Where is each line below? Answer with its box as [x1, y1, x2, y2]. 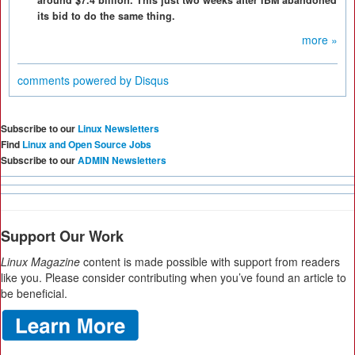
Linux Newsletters [78, 121, 159, 136]
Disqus [135, 72, 169, 88]
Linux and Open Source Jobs [22, 137, 151, 151]
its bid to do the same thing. [37, 9, 175, 23]
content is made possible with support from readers [80, 254, 340, 269]
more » [302, 32, 338, 48]
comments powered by [17, 72, 135, 88]
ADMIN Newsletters [78, 153, 166, 167]
